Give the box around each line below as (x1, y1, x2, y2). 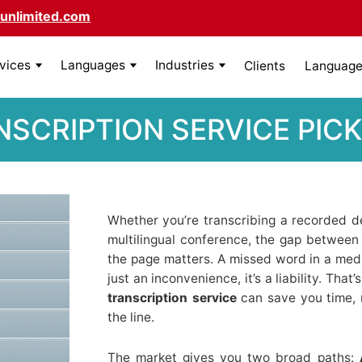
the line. (107, 309, 154, 325)
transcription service (107, 289, 237, 305)
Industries (155, 57, 214, 73)
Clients (244, 57, 285, 74)
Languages (61, 57, 125, 73)
